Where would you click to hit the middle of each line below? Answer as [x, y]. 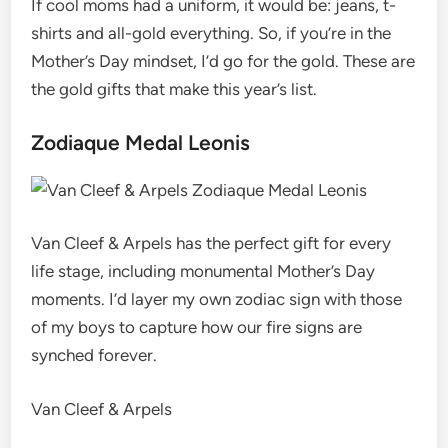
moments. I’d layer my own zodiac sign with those [217, 299]
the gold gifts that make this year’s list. [174, 89]
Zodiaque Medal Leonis [141, 142]
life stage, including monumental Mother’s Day [203, 271]
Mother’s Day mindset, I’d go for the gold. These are [223, 61]
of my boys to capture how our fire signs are [197, 327]
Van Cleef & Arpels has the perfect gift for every [211, 243]
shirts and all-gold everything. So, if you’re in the [211, 33]
